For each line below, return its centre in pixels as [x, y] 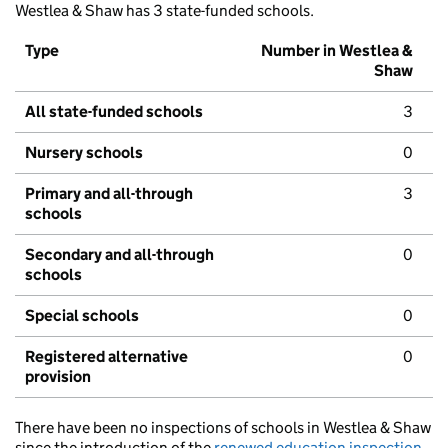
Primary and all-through [109, 194]
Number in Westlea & [337, 51]
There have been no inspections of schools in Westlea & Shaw [223, 428]
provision [58, 377]
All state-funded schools [114, 112]
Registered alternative [106, 357]
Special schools [82, 316]
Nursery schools [84, 153]
